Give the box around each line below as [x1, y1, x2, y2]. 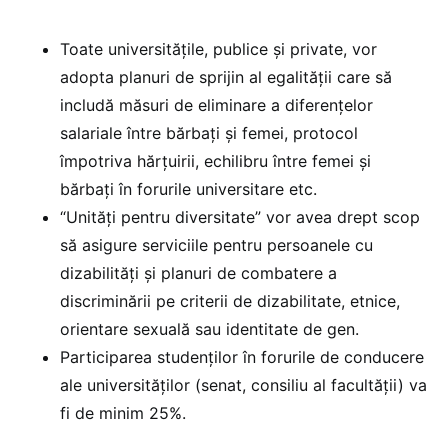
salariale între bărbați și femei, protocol [60, 123, 358, 144]
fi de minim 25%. [60, 403, 186, 424]
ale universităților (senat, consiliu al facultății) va [60, 375, 427, 396]
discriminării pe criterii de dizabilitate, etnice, [60, 291, 400, 312]
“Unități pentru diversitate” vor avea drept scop [60, 207, 420, 228]
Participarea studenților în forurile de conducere [60, 347, 424, 368]
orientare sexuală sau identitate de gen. [60, 319, 359, 340]
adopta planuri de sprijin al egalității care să [60, 67, 392, 88]
